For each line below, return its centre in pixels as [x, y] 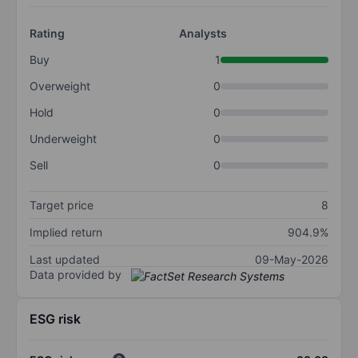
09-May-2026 [292, 260]
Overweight [60, 86]
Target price [62, 205]
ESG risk [55, 318]
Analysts [203, 34]
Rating [47, 34]
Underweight [63, 139]
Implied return [66, 233]
